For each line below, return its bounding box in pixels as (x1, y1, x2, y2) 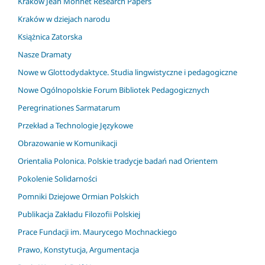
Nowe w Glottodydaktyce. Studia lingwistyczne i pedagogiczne (18, 67, 237, 78)
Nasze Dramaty (18, 49, 72, 60)
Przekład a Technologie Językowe (18, 120, 133, 131)
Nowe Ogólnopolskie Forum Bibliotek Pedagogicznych (18, 85, 209, 96)
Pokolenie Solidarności (18, 173, 97, 185)
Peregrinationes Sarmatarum (18, 102, 120, 114)
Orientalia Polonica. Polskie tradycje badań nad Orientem (18, 156, 218, 167)
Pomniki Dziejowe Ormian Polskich (18, 191, 139, 202)
